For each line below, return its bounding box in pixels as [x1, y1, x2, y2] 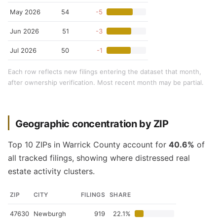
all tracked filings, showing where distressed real [8, 153, 190, 163]
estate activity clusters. [8, 166, 95, 176]
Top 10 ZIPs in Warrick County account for [8, 140, 169, 149]
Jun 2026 [10, 27, 39, 35]
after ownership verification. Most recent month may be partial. [8, 78, 204, 86]
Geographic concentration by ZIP [15, 118, 169, 130]
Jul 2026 [10, 46, 37, 54]
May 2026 [10, 8, 40, 16]
